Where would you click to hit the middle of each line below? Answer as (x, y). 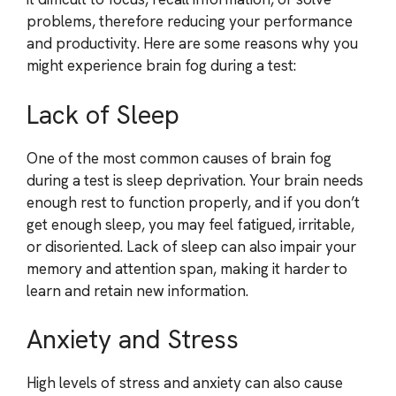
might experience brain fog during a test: (161, 65)
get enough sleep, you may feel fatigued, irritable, (190, 224)
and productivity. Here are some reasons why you (192, 43)
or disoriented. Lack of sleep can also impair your (191, 246)
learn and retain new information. (137, 290)
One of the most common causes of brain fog (179, 158)
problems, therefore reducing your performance (190, 21)
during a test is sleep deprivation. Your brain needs (195, 180)
